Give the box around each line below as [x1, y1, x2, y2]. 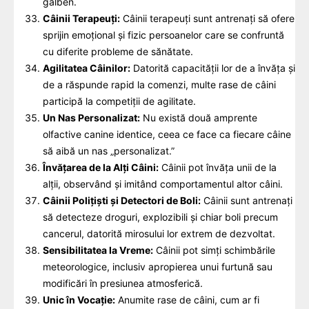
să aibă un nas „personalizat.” [43, 144, 175, 157]
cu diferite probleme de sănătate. [43, 45, 193, 57]
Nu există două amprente [140, 111, 257, 123]
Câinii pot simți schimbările [153, 243, 275, 256]
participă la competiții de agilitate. [43, 94, 196, 107]
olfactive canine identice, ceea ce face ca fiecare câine [43, 128, 291, 140]
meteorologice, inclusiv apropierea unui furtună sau [43, 260, 272, 272]
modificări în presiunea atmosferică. [43, 277, 203, 289]
